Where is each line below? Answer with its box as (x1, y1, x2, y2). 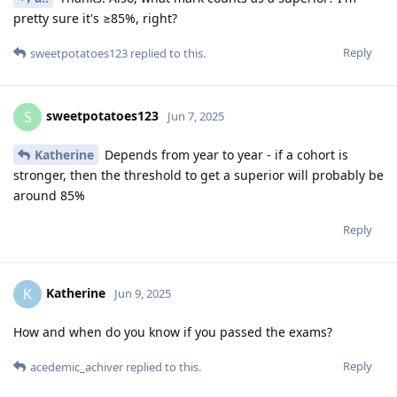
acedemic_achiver (30, 358, 123, 375)
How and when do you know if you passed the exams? (13, 323, 332, 340)
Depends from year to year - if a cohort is (101, 145, 348, 163)
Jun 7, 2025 (167, 107, 224, 124)
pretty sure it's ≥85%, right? (13, 9, 177, 27)
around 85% (13, 186, 85, 204)
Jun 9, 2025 (114, 284, 171, 301)
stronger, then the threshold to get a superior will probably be (13, 166, 384, 183)
